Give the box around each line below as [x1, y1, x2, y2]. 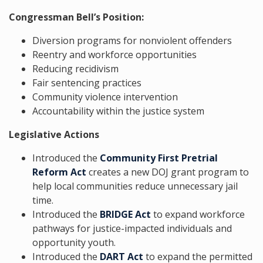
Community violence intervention [32, 90, 178, 103]
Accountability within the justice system [32, 104, 204, 117]
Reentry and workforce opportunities [32, 48, 197, 61]
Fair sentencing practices [32, 76, 141, 89]
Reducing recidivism [32, 62, 119, 75]
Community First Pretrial [100, 151, 218, 164]
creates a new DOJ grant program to [89, 166, 249, 178]
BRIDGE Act [100, 208, 151, 221]
